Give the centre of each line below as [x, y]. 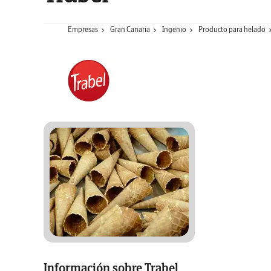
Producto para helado [232, 29]
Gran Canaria [130, 29]
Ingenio [174, 29]
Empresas [83, 29]
